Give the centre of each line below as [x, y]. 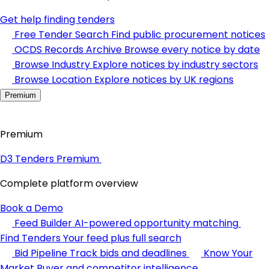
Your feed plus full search [122, 238]
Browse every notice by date [192, 50]
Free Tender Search [62, 35]
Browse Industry [52, 65]
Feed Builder [43, 223]
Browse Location [53, 80]
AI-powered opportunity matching [156, 223]
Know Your [228, 253]
